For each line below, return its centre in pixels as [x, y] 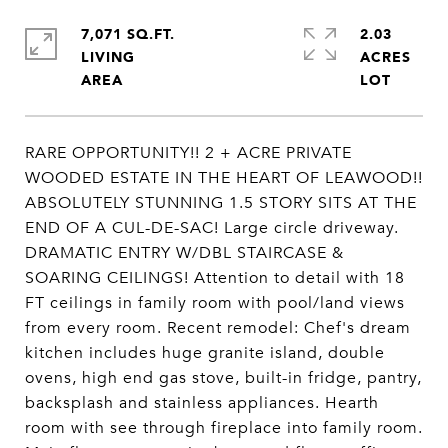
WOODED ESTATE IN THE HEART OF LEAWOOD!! [224, 178]
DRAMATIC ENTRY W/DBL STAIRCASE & [184, 253]
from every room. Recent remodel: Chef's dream [218, 328]
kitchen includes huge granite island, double [205, 353]
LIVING [108, 56]
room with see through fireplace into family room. [224, 428]
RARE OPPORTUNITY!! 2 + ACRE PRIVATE [188, 153]
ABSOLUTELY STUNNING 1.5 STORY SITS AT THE [221, 203]
